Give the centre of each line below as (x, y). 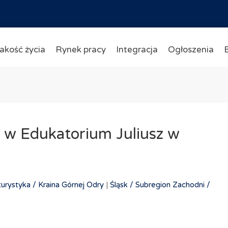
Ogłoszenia (191, 50)
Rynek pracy (80, 50)
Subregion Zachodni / (173, 185)
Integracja (137, 50)
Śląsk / (121, 185)
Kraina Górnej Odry (71, 185)
